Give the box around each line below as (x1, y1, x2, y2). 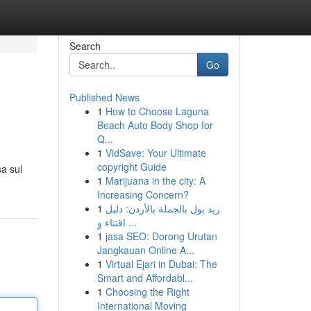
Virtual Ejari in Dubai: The (105, 257, 217, 271)
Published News (69, 90, 140, 104)
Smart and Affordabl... (96, 271, 193, 285)
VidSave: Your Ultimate (105, 146, 206, 160)
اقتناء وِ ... (125, 215, 137, 229)
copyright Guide (96, 160, 167, 174)
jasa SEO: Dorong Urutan (105, 229, 217, 243)
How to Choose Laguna (105, 104, 209, 118)
